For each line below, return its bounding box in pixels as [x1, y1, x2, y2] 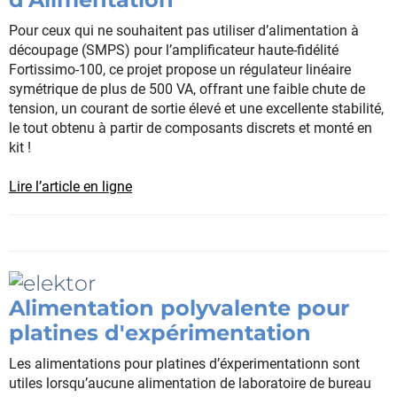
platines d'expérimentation [9, 320, 311, 346]
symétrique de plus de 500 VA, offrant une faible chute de [9, 81, 365, 98]
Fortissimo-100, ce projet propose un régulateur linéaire [9, 61, 351, 79]
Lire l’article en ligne [9, 178, 132, 196]
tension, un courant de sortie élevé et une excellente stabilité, [9, 100, 384, 118]
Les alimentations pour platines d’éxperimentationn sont [9, 355, 360, 373]
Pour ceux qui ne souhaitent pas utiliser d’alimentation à [9, 22, 359, 40]
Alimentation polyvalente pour [9, 295, 349, 322]
